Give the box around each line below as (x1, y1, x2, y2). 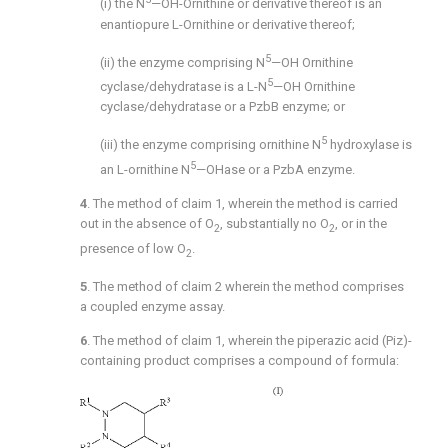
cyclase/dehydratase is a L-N (100, 79, 267, 95)
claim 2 (181, 279, 222, 295)
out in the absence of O (80, 215, 214, 231)
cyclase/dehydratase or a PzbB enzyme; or (100, 99, 345, 115)
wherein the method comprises (222, 279, 404, 295)
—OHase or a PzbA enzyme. (196, 161, 355, 177)
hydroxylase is (330, 137, 412, 153)
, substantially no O (220, 215, 329, 231)
